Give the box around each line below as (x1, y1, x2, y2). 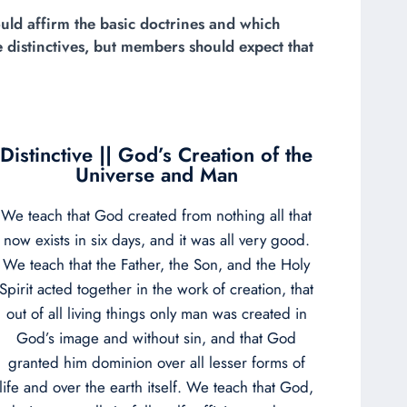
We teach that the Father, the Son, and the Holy (3, 253, 310, 275)
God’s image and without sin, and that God (16, 326, 296, 349)
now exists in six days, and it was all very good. (3, 228, 310, 251)
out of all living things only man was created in (5, 302, 307, 324)
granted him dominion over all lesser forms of (7, 351, 305, 373)
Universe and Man (74, 159, 238, 189)
